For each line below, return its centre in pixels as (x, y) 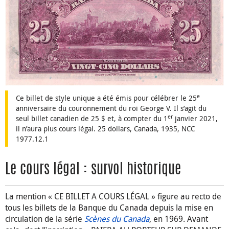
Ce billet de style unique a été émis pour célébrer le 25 (106, 98)
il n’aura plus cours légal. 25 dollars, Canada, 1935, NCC (105, 129)
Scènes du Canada (117, 219)
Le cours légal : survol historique (93, 170)
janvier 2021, (195, 119)
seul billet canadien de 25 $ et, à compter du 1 (92, 119)
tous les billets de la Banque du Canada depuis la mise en (109, 208)
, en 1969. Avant (179, 219)
